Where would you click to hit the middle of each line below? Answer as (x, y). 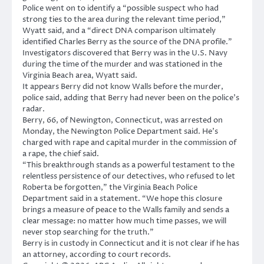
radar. (34, 109)
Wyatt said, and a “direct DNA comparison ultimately (119, 31)
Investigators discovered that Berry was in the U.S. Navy (125, 53)
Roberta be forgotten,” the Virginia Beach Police (110, 188)
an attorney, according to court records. (97, 255)
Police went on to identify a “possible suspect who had (121, 9)
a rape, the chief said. (61, 154)
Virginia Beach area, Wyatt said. (80, 76)
